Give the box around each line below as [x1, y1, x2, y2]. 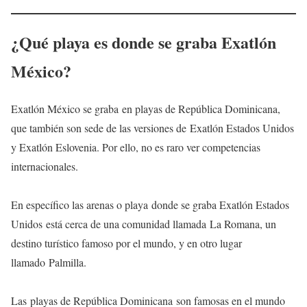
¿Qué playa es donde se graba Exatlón [11, 29, 276, 54]
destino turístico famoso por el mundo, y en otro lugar [11, 235, 242, 250]
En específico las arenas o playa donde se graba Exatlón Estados [11, 197, 289, 212]
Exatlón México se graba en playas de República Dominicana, [11, 101, 280, 116]
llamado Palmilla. [11, 254, 86, 269]
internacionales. [11, 158, 78, 173]
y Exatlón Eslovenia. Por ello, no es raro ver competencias [11, 139, 260, 154]
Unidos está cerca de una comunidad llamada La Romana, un [11, 216, 276, 231]
